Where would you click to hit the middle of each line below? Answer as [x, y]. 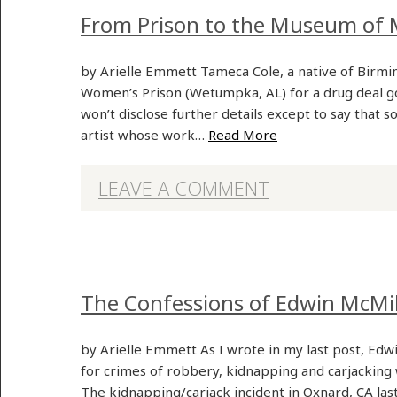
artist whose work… [144, 134]
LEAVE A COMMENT [184, 188]
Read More [243, 134]
